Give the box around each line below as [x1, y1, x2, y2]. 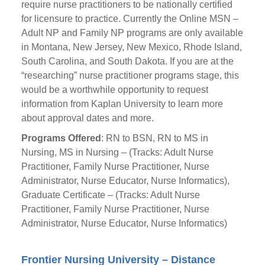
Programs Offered [21, 133, 101, 143]
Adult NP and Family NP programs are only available [21, 28, 243, 38]
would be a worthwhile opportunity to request [21, 85, 208, 95]
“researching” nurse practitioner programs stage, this [21, 70, 239, 80]
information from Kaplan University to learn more [21, 99, 223, 109]
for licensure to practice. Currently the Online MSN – [21, 14, 238, 24]
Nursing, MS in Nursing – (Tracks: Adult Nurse [21, 147, 214, 157]
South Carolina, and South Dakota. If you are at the [21, 56, 234, 66]
